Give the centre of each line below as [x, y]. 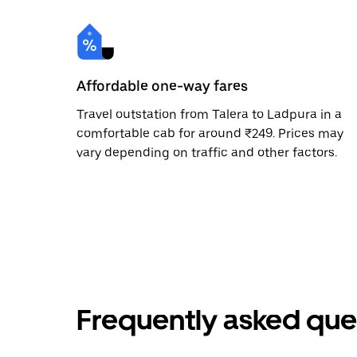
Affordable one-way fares [162, 85]
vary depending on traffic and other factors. [207, 152]
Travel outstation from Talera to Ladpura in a [209, 114]
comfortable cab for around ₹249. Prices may [210, 133]
